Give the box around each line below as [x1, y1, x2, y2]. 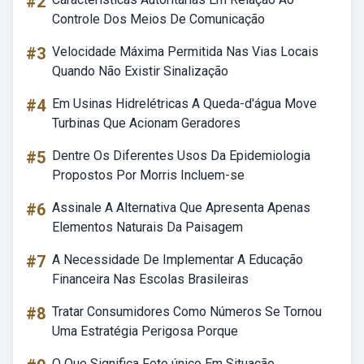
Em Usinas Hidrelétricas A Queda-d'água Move [52, 96, 317, 111]
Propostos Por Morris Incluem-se [52, 167, 245, 183]
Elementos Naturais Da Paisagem [52, 219, 243, 235]
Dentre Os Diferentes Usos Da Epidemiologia [52, 148, 310, 163]
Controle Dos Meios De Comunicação [52, 11, 265, 27]
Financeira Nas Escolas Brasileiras [52, 271, 249, 287]
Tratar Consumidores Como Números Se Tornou [52, 304, 322, 319]
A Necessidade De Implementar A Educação [52, 252, 303, 267]
